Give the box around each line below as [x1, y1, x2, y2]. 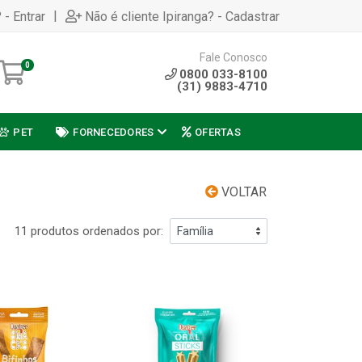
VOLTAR [218, 184, 267, 200]
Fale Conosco [200, 50, 267, 64]
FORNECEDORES [73, 125, 154, 138]
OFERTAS [195, 125, 241, 138]
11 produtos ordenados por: [15, 224, 163, 238]
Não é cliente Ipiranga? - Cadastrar [85, 8, 280, 24]
